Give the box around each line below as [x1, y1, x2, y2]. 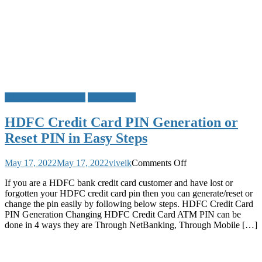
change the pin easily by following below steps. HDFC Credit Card [5, 198, 253, 209]
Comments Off [132, 157, 187, 168]
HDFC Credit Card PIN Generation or [5, 114, 238, 130]
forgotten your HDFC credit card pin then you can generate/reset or [5, 188, 253, 198]
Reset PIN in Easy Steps [5, 130, 147, 146]
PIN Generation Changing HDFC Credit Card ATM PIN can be [5, 209, 241, 219]
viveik [109, 157, 132, 168]
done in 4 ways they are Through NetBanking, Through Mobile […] [5, 219, 257, 230]
